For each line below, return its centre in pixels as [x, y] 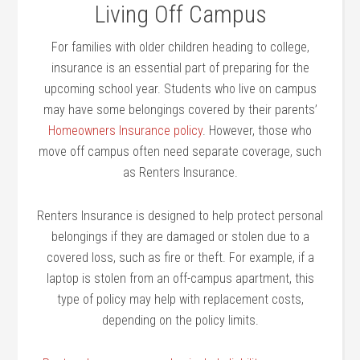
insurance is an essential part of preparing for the [180, 67]
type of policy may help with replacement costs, [180, 299]
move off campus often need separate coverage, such [180, 151]
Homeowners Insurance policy [125, 130]
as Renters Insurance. [180, 172]
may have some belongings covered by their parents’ [180, 109]
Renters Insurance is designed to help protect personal [180, 215]
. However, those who [257, 130]
